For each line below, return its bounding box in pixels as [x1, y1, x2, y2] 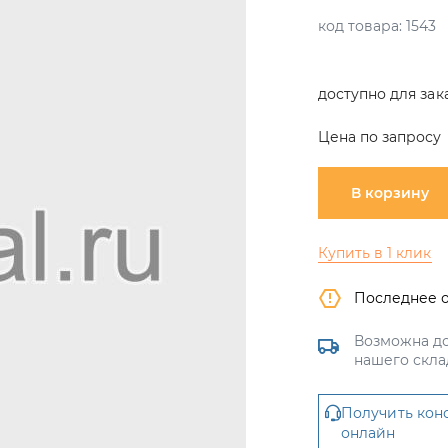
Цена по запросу [318, 128, 442, 146]
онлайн [341, 424, 396, 442]
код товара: [318, 17, 403, 35]
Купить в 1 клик [318, 244, 432, 262]
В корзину [351, 184, 429, 202]
